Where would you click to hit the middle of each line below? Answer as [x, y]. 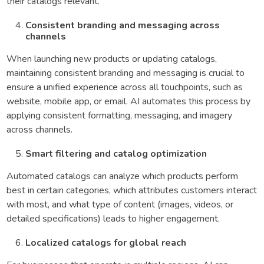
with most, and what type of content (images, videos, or [120, 204]
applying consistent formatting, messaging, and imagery [119, 115]
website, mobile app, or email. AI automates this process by [128, 101]
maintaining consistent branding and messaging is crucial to [126, 73]
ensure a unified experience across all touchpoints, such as [125, 87]
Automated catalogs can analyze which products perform [122, 176]
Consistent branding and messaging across [123, 25]
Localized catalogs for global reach [106, 242]
